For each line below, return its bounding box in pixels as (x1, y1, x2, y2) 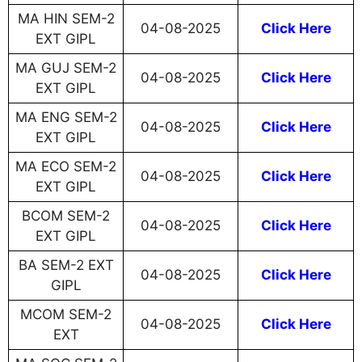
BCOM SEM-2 (22, 208, 110, 225)
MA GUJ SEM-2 (15, 60, 116, 77)
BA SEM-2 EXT (18, 257, 114, 274)
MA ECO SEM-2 (15, 158, 116, 175)
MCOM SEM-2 (20, 306, 112, 323)
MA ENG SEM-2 (15, 109, 117, 126)
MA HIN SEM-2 (17, 11, 115, 27)
